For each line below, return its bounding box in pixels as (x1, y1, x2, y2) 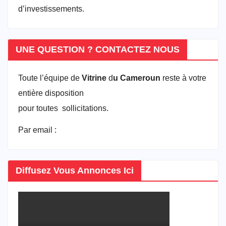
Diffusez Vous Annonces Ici (16, 165, 134, 176)
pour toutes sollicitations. (18, 104, 108, 113)
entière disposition (18, 89, 84, 98)
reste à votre (160, 74, 206, 83)
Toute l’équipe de (18, 74, 82, 83)
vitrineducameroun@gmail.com (59, 125, 179, 134)
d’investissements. (18, 5, 84, 14)
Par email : (18, 125, 59, 134)
